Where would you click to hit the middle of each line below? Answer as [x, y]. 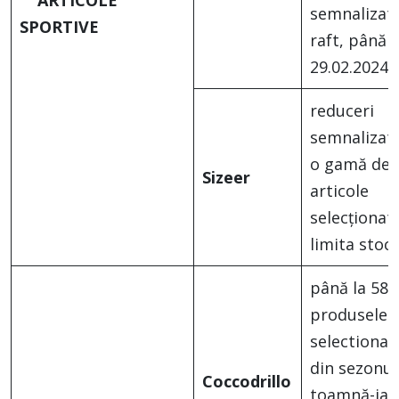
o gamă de [350, 164]
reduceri [342, 111]
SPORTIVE [59, 27]
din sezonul [354, 368]
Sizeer [226, 178]
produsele [349, 315]
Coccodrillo [247, 382]
